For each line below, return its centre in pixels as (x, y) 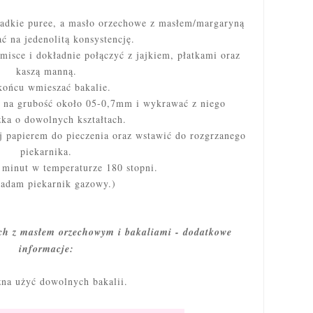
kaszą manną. (46, 71)
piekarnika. (46, 152)
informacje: (46, 249)
